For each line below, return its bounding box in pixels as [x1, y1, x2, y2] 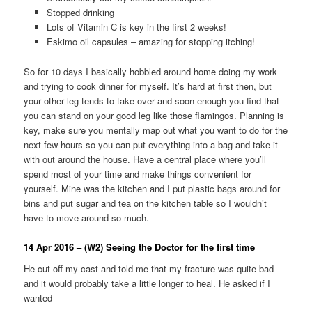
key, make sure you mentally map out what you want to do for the [24, 123, 288, 136]
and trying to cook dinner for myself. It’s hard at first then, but [24, 79, 272, 93]
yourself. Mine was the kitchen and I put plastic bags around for [24, 181, 281, 195]
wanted [24, 291, 53, 305]
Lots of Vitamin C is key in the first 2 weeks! [46, 20, 226, 34]
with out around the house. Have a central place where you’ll [24, 152, 267, 166]
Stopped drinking [46, 6, 114, 19]
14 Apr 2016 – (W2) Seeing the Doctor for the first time [24, 240, 256, 253]
